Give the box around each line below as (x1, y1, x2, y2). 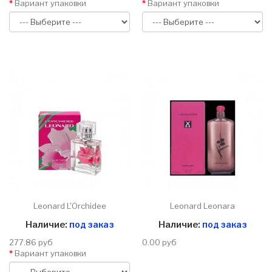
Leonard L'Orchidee (33, 201, 106, 211)
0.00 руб (142, 237, 177, 248)
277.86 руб (9, 237, 53, 248)
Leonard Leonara (170, 201, 235, 211)
